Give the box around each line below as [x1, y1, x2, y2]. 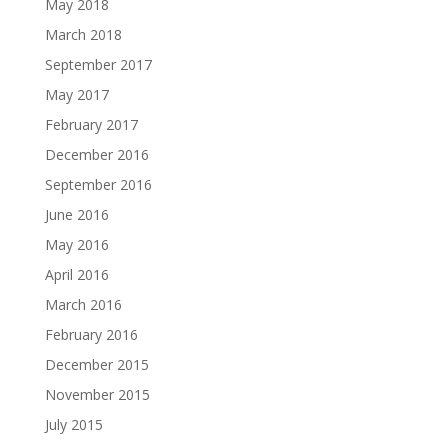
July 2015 [44, 414, 103, 434]
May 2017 [44, 84, 109, 104]
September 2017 [44, 54, 152, 74]
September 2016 [44, 174, 152, 194]
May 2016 [44, 234, 109, 254]
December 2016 [44, 144, 149, 164]
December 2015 [44, 354, 149, 374]
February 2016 [44, 324, 138, 344]
